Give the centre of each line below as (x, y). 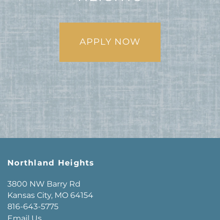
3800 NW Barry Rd (44, 184)
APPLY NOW (110, 42)
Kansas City (29, 195)
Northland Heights (51, 163)
